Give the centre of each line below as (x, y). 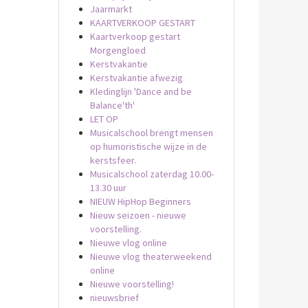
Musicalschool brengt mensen (151, 133)
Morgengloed (118, 50)
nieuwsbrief (114, 298)
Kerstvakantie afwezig (136, 78)
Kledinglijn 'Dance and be (141, 91)
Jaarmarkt (111, 9)
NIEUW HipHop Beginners (140, 201)
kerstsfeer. (113, 160)
